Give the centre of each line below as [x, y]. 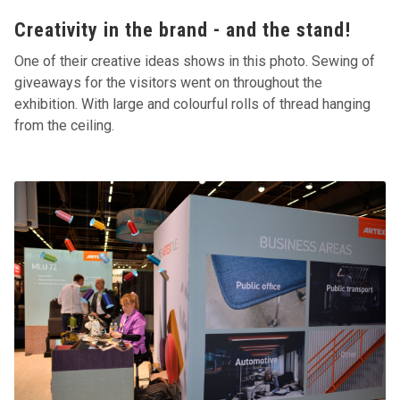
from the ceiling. [67, 125]
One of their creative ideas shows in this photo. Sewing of [195, 61]
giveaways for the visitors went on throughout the [169, 82]
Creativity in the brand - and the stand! [183, 29]
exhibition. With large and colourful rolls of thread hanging [193, 104]
